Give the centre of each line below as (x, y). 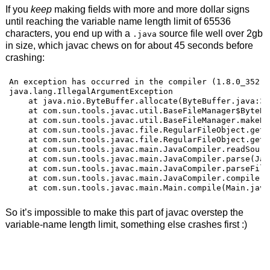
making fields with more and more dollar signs (150, 9)
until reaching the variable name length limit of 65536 (118, 21)
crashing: (25, 57)
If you (18, 9)
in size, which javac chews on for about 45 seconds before (129, 45)
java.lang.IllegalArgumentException (91, 92)
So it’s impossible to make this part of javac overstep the (124, 212)
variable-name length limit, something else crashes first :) (126, 224)
